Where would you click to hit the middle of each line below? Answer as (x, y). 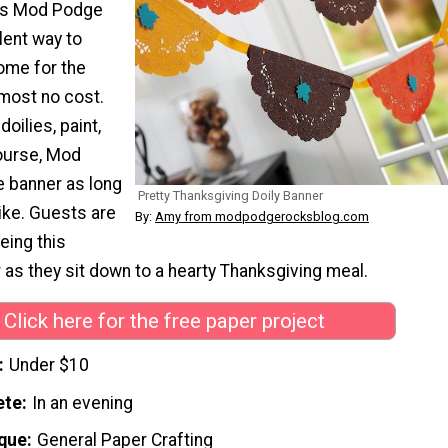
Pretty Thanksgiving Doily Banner (230, 196)
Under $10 (49, 364)
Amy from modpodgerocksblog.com (262, 217)
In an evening (83, 402)
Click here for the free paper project (164, 321)
